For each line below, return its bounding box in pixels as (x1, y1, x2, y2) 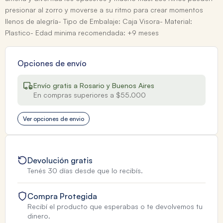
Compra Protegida (27, 191, 97, 202)
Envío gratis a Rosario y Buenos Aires (33, 81, 154, 90)
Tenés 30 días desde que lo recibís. (27, 166, 143, 175)
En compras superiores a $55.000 (33, 91, 146, 100)
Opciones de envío (17, 58, 87, 69)
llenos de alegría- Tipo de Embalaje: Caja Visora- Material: (5, 17, 192, 26)
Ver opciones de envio (23, 115, 84, 123)
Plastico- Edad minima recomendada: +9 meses (5, 28, 159, 37)
